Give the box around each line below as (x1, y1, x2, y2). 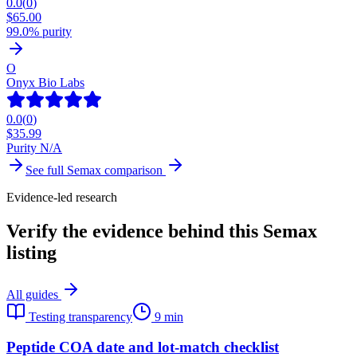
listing (6, 241, 57, 263)
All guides (6, 287, 61, 301)
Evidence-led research (6, 190, 117, 204)
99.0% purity (6, 24, 72, 38)
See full (25, 163, 67, 177)
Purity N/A (6, 140, 62, 155)
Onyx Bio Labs (6, 75, 84, 89)
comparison (101, 163, 166, 177)
